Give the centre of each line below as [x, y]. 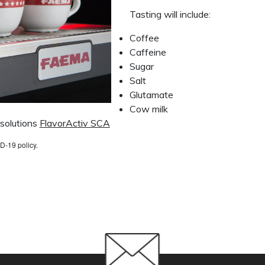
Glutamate [151, 95]
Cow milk [148, 109]
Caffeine [148, 52]
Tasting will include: [170, 14]
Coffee [144, 38]
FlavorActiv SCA [75, 123]
